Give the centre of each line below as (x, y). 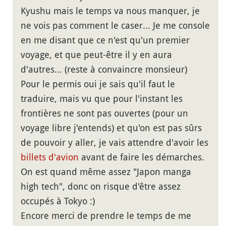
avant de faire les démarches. (142, 157)
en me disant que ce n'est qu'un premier (105, 40)
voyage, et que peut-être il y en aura (96, 55)
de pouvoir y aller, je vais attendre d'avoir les (115, 143)
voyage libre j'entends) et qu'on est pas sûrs (111, 128)
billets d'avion (50, 157)
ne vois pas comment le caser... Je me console (115, 25)
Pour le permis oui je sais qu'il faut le (98, 84)
